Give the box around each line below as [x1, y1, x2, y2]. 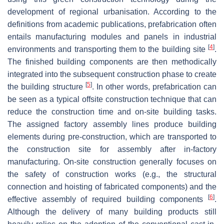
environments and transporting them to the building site [7, 44, 208, 53]
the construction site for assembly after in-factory [7, 144, 216, 153]
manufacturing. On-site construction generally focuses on [7, 157, 216, 166]
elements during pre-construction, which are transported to [7, 132, 216, 141]
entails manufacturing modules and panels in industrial [7, 32, 216, 41]
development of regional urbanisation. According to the [7, 7, 216, 16]
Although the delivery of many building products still [7, 207, 216, 216]
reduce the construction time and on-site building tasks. [7, 107, 216, 116]
